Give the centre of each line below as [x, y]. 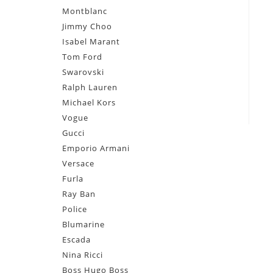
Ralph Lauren [90, 87]
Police [75, 209]
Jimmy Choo [87, 26]
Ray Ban [79, 194]
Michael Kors [89, 102]
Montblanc [85, 11]
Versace [78, 163]
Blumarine [83, 224]
